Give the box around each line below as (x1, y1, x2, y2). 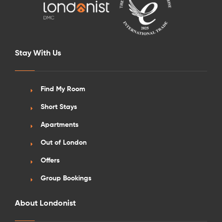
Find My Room (40, 86, 85, 93)
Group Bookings (40, 175, 92, 182)
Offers (40, 157, 60, 165)
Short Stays (40, 104, 77, 111)
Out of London (40, 139, 87, 147)
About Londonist (14, 200, 76, 208)
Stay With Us (14, 50, 61, 58)
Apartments (40, 121, 79, 129)
